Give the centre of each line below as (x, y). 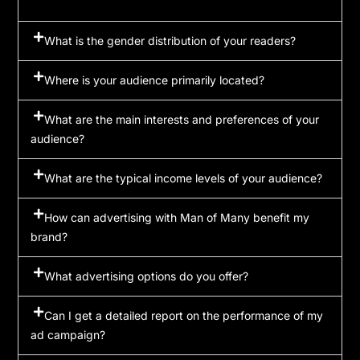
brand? (49, 236)
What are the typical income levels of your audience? (184, 178)
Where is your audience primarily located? (155, 80)
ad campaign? (68, 334)
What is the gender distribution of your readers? (170, 40)
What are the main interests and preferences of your (182, 119)
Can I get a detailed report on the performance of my (184, 315)
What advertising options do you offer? (147, 276)
